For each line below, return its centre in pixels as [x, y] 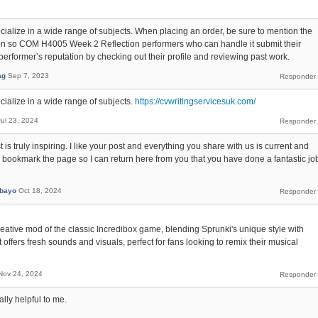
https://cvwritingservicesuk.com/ [195, 101]
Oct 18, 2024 [40, 190]
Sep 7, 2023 [28, 75]
